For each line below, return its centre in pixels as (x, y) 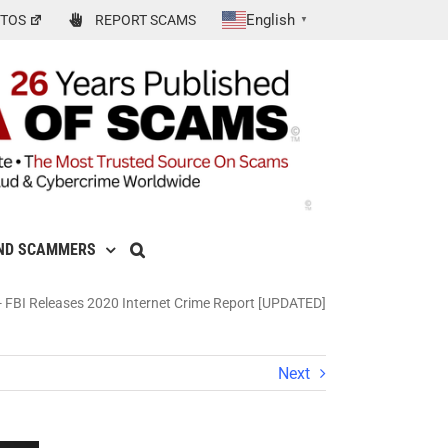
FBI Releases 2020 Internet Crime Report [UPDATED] (165, 303)
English (271, 20)
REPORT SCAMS (146, 20)
